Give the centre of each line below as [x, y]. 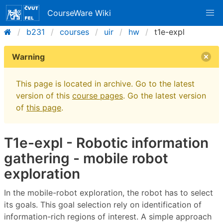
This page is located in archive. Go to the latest [105, 84]
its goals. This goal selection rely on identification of [103, 204]
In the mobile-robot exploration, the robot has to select [109, 192]
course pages [98, 96]
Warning [28, 57]
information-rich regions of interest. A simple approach [108, 216]
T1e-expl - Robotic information [106, 143]
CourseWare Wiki [79, 13]
